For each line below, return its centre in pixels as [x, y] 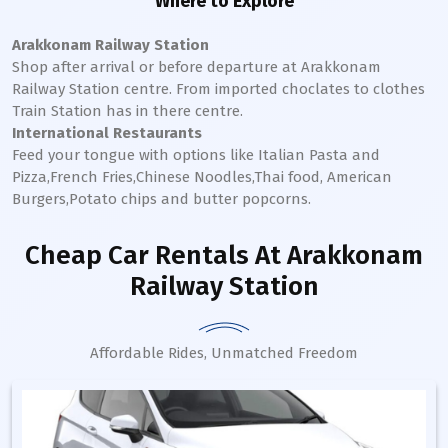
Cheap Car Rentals [137, 255]
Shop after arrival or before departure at [156, 67]
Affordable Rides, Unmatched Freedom [224, 353]
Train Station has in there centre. [127, 111]
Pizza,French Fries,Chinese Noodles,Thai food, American [202, 177]
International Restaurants [107, 133]
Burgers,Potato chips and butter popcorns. [161, 199]
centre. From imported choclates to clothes [272, 89]
